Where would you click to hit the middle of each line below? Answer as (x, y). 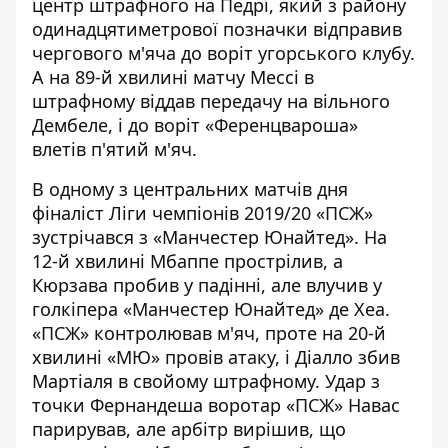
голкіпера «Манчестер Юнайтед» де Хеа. (211, 309)
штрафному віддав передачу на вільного (211, 101)
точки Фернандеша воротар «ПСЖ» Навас (216, 405)
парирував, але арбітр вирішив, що (189, 429)
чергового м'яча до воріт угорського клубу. (223, 53)
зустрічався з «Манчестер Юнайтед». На (209, 237)
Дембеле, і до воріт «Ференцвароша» (195, 125)
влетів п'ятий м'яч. (114, 149)
